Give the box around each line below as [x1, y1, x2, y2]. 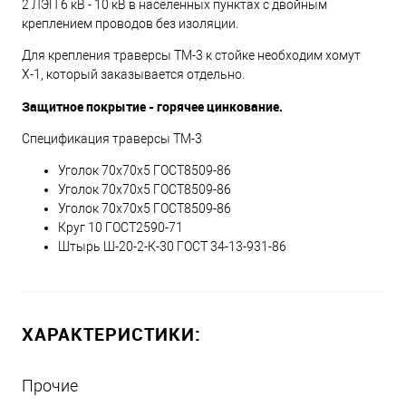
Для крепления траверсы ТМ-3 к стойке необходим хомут [22, 47, 361, 63]
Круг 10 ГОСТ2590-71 [58, 219, 183, 235]
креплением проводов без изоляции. [22, 15, 238, 31]
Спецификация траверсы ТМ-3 [22, 130, 205, 146]
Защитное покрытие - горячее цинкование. [22, 97, 283, 115]
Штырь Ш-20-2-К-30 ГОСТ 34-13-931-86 [58, 238, 286, 254]
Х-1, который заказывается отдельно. [22, 66, 245, 82]
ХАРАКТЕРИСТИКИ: [22, 321, 201, 346]
